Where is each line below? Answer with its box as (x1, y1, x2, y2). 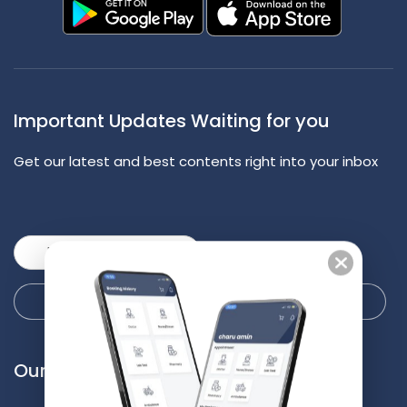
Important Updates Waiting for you (14, 107, 330, 134)
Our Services (14, 357, 126, 383)
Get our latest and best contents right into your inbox (14, 151, 378, 171)
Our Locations (208, 357, 333, 383)
